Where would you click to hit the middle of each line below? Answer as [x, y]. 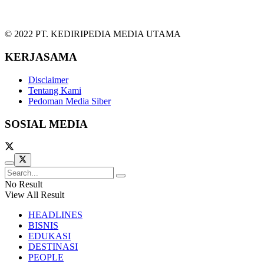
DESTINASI [53, 246]
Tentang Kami [55, 90]
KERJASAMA [41, 57]
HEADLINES [55, 214]
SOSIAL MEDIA [46, 124]
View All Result [34, 194]
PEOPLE [46, 257]
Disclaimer [48, 80]
